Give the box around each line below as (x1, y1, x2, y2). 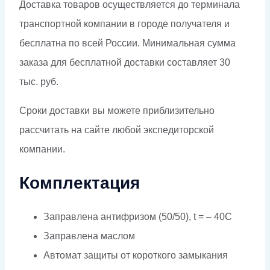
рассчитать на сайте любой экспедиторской (19, 125, 214, 136)
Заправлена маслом (43, 230, 135, 241)
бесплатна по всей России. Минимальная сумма (19, 38, 236, 49)
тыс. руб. (19, 77, 58, 87)
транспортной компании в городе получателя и (19, 19, 230, 30)
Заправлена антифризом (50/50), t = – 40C (43, 211, 232, 222)
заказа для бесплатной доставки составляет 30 (19, 57, 230, 68)
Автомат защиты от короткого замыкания (43, 250, 228, 260)
